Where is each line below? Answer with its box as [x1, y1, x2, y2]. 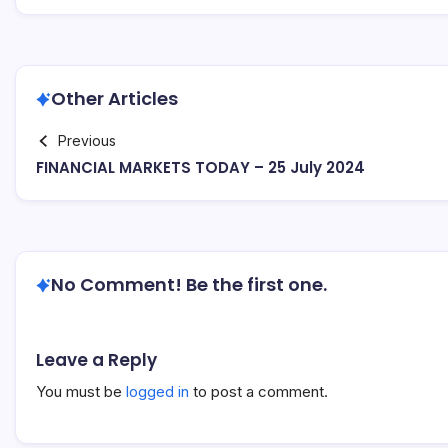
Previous [57, 132, 116, 149]
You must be [36, 381, 126, 401]
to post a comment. [189, 381, 328, 401]
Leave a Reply [36, 348, 157, 372]
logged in [126, 381, 189, 401]
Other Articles [51, 86, 178, 111]
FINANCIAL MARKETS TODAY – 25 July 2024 [36, 157, 365, 178]
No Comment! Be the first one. [51, 272, 327, 297]
